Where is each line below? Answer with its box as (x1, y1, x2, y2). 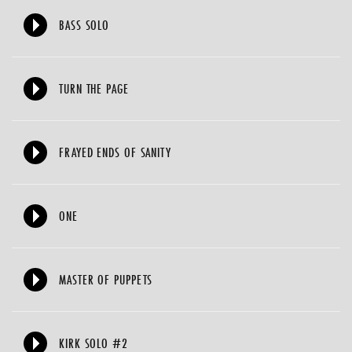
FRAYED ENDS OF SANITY (59, 143, 171, 161)
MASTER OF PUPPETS (59, 270, 153, 288)
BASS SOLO (59, 16, 110, 34)
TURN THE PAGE (59, 79, 129, 97)
